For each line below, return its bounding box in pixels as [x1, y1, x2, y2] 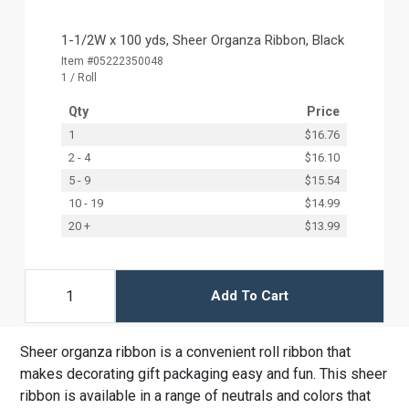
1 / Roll [61, 70, 98, 84]
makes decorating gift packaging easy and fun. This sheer [20, 364, 388, 383]
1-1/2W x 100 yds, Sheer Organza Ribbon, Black [61, 31, 345, 48]
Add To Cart [210, 288, 288, 305]
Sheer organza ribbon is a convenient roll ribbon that [20, 342, 351, 361]
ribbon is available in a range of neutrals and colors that [20, 386, 372, 404]
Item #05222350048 [61, 54, 164, 68]
